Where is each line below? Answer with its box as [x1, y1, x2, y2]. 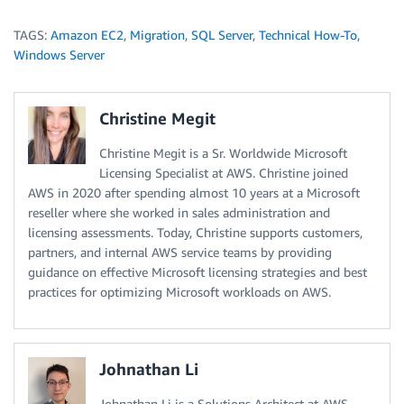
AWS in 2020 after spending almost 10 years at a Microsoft [28, 184, 360, 200]
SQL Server [191, 26, 252, 42]
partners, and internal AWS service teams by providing [28, 243, 332, 260]
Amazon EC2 [50, 26, 124, 42]
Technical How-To [259, 26, 357, 42]
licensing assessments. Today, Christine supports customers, [28, 224, 363, 240]
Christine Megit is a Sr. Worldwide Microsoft [99, 144, 347, 161]
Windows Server [14, 46, 105, 62]
